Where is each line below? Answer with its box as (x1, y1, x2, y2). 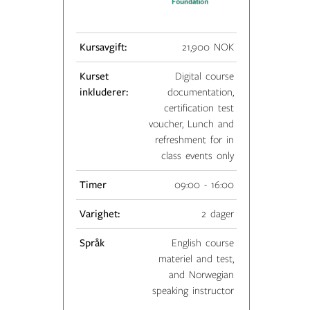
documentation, (167, 86, 234, 98)
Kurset (79, 70, 109, 82)
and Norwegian (168, 268, 234, 280)
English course (171, 237, 234, 248)
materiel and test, (158, 253, 234, 264)
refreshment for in (154, 134, 234, 145)
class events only (161, 149, 234, 161)
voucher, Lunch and (148, 118, 234, 129)
